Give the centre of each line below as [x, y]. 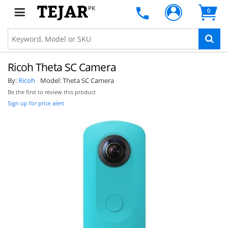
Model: [51, 80]
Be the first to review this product [52, 92]
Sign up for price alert [36, 103]
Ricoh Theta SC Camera [62, 67]
